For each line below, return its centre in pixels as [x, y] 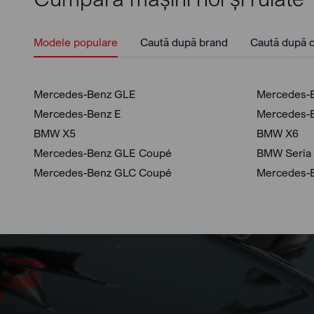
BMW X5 [55, 133]
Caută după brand [184, 42]
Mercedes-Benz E [77, 114]
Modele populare [76, 42]
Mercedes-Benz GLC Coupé [103, 172]
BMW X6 [278, 133]
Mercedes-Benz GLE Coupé [103, 153]
